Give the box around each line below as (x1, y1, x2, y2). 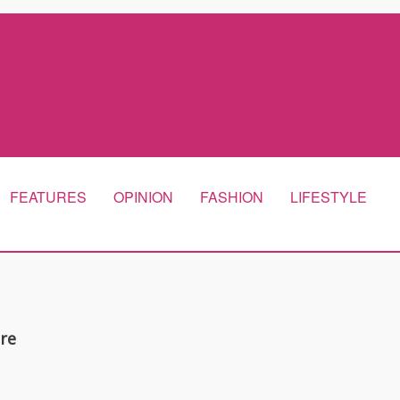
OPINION (113, 187, 173, 207)
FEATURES (10, 187, 87, 207)
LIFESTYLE (290, 187, 367, 207)
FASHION (200, 187, 263, 207)
